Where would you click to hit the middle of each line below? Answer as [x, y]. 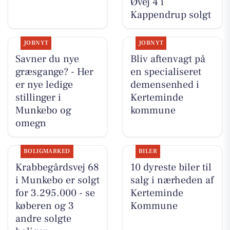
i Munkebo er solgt [57, 180]
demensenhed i [165, 84]
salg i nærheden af [172, 180]
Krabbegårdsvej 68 [57, 168]
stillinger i [38, 97]
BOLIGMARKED [47, 151]
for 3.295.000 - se [55, 193]
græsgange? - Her [54, 72]
